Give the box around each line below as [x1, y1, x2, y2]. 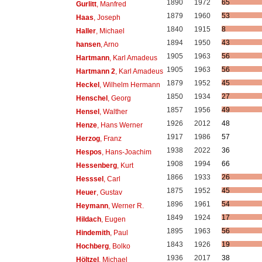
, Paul [109, 228, 128, 237]
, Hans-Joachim [101, 147, 151, 156]
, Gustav [96, 188, 122, 196]
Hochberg [75, 242, 109, 250]
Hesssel [75, 174, 104, 183]
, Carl [103, 174, 120, 183]
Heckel [75, 80, 99, 89]
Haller [75, 26, 96, 35]
